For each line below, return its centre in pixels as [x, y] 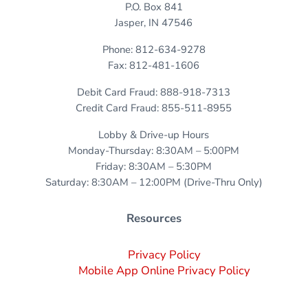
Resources [154, 219]
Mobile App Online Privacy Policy [164, 270]
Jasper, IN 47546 [154, 23]
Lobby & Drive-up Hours [154, 135]
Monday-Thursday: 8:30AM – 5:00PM [154, 151]
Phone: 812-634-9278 [154, 50]
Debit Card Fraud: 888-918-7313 [154, 92]
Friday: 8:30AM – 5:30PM [154, 167]
